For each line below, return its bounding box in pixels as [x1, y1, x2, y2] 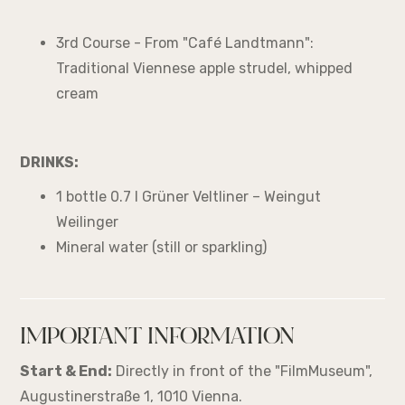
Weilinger [56, 213, 119, 231]
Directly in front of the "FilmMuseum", [112, 363, 373, 381]
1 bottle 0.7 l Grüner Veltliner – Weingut [56, 188, 322, 206]
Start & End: [20, 363, 113, 381]
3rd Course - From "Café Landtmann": [56, 34, 315, 52]
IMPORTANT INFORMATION [20, 328, 296, 351]
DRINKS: [20, 154, 80, 172]
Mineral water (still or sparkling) [56, 239, 268, 257]
